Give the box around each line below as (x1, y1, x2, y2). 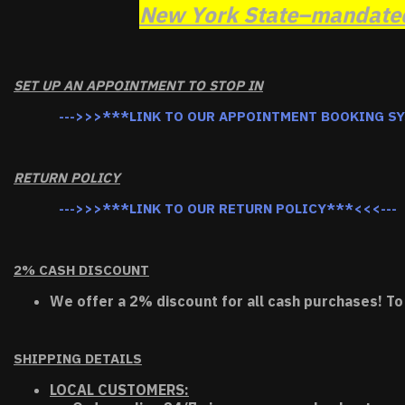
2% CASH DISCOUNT (14, 261, 149, 278)
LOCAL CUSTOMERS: (50, 381, 189, 399)
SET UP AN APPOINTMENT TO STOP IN (14, 77, 263, 94)
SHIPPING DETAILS (14, 350, 142, 367)
